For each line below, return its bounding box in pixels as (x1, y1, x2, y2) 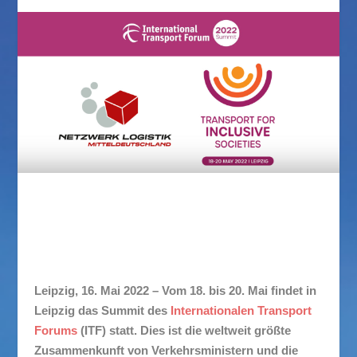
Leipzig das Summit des (33, 303, 171, 317)
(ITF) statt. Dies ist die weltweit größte (76, 323, 291, 337)
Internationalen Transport (170, 303, 312, 317)
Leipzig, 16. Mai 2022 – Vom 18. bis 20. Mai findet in (33, 283, 316, 297)
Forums (33, 323, 77, 337)
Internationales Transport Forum (33, 239, 200, 253)
